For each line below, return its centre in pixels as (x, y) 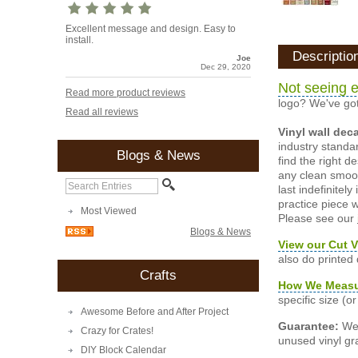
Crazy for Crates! (117, 331)
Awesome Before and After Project (155, 312)
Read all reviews (102, 112)
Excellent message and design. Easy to (151, 29)
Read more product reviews (125, 93)
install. (80, 40)
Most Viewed (109, 211)
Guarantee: (310, 326)
